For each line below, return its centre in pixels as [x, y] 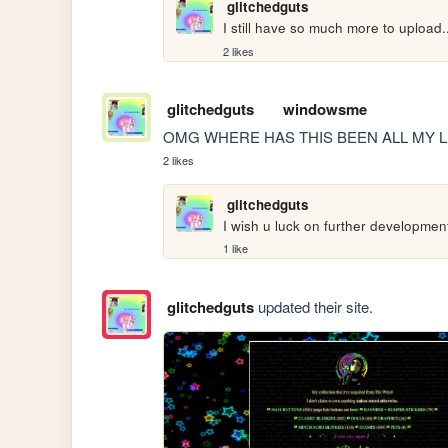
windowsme [324, 108]
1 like [236, 248]
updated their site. [313, 306]
